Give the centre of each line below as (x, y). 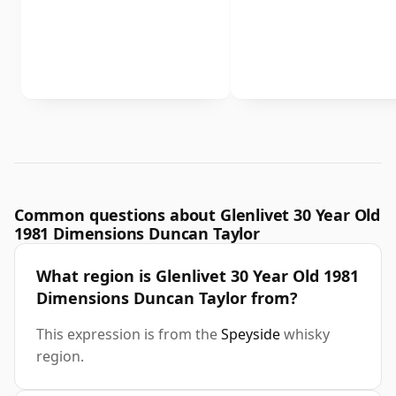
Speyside (251, 335)
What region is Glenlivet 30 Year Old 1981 (198, 276)
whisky (305, 335)
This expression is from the (129, 335)
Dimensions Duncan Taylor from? (167, 298)
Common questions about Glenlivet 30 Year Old (198, 215)
